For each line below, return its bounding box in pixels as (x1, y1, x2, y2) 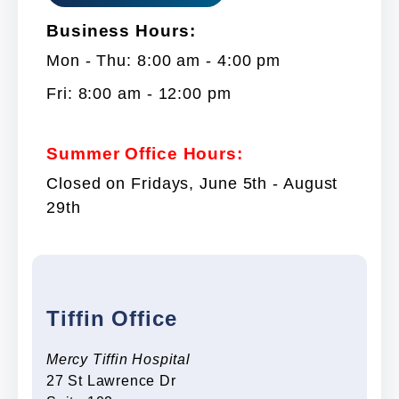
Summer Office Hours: (46, 143, 243, 163)
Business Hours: (46, 20, 196, 40)
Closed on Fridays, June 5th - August (46, 174, 338, 192)
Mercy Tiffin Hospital (46, 350, 191, 367)
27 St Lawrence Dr (46, 372, 176, 388)
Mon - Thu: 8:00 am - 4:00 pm (46, 51, 281, 69)
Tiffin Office (46, 305, 177, 331)
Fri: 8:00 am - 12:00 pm (46, 84, 232, 102)
